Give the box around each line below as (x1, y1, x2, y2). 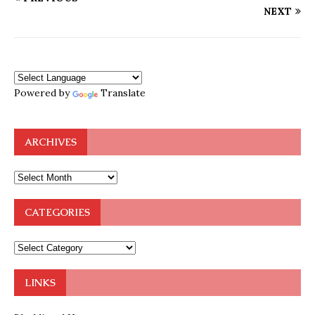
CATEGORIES (25, 205, 90, 219)
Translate (101, 86, 146, 99)
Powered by (14, 86, 72, 99)
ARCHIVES (25, 135, 77, 148)
